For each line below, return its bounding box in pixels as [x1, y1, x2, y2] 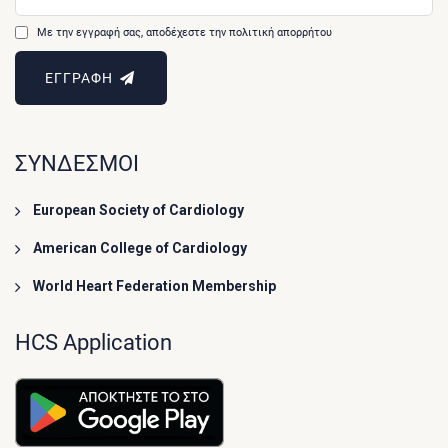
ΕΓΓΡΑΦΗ [45, 69, 118, 86]
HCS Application [15, 329, 172, 355]
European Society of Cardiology [33, 201, 244, 218]
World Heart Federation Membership [33, 277, 276, 294]
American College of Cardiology [33, 239, 247, 256]
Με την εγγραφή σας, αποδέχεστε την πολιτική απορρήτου [37, 25, 333, 40]
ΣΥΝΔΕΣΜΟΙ [15, 150, 139, 176]
